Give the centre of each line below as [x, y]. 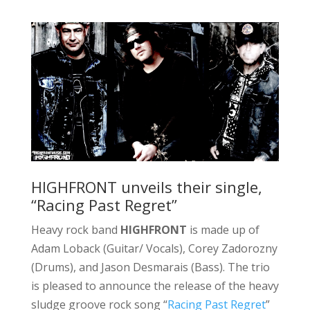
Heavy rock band [75, 230]
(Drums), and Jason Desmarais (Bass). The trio [150, 267]
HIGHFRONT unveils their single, [146, 187]
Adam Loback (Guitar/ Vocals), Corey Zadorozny [154, 249]
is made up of [223, 230]
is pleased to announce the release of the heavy [155, 286]
